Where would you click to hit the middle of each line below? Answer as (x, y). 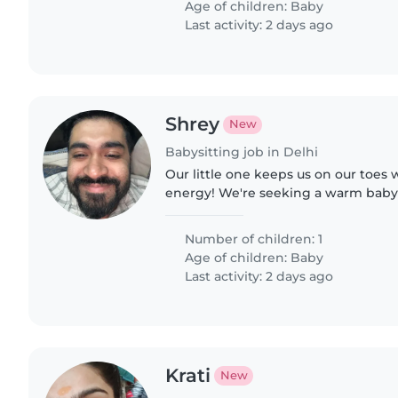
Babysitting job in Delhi (242, 152)
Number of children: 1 (252, 239)
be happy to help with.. (240, 231)
